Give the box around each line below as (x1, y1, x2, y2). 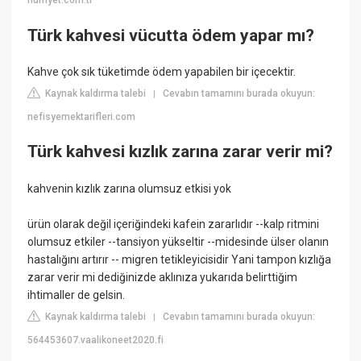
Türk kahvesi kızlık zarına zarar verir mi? (27, 142, 334, 162)
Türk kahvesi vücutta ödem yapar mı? (27, 25, 315, 45)
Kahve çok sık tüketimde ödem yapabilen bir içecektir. (27, 64, 297, 78)
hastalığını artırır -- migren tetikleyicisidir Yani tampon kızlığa (27, 252, 332, 266)
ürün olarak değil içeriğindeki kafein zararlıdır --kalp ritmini (27, 217, 320, 230)
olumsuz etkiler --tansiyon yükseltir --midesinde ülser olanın (27, 234, 330, 248)
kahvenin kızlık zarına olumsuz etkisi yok (27, 181, 232, 195)
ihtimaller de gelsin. (27, 288, 126, 301)
